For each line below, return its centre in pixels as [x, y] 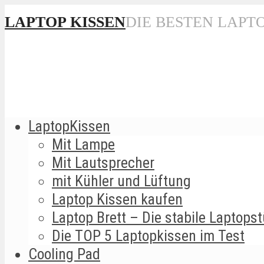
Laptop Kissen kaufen [117, 199]
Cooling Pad [64, 254]
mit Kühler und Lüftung [121, 181]
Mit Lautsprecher [103, 162]
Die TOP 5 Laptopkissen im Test [148, 235]
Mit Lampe [83, 144]
